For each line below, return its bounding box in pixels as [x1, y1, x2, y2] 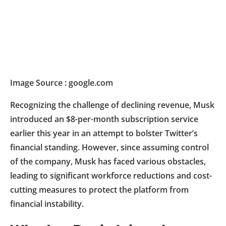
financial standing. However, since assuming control [10, 141, 209, 153]
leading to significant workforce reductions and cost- [10, 169, 212, 181]
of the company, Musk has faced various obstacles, [10, 155, 206, 167]
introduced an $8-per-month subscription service [10, 113, 198, 125]
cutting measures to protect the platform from [10, 184, 189, 195]
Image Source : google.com [10, 77, 113, 88]
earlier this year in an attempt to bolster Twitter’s [10, 127, 198, 139]
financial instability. [10, 198, 84, 209]
